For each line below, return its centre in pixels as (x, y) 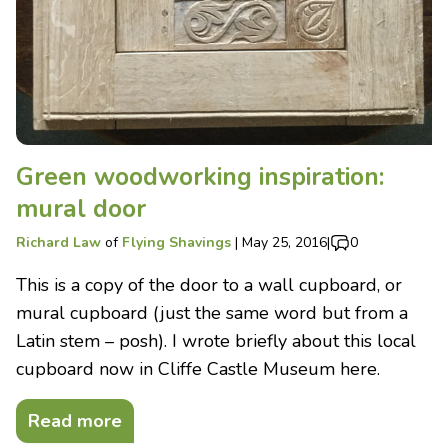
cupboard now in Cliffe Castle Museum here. (200, 369)
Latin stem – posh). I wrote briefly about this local (216, 341)
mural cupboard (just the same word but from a (212, 313)
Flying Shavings (176, 242)
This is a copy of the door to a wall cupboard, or (209, 285)
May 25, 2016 (284, 242)
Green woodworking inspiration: (200, 177)
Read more (75, 421)
